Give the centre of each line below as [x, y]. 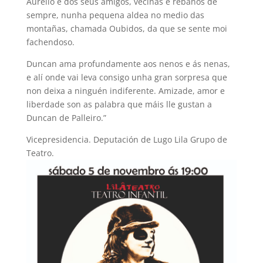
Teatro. [40, 153]
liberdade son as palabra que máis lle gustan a [119, 104]
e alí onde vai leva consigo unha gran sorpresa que [127, 77]
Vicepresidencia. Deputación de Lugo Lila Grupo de [127, 140]
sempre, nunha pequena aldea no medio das [115, 15]
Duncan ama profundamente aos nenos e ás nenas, [128, 64]
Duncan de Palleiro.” [66, 118]
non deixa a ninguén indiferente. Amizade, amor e [125, 91]
